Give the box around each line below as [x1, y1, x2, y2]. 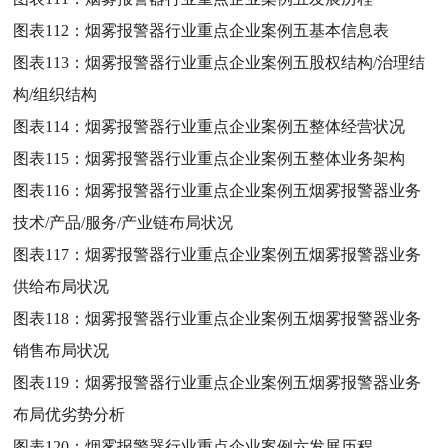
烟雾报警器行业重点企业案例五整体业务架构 [85, 149, 406, 167]
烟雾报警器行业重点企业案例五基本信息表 [85, 21, 390, 39]
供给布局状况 [13, 277, 110, 295]
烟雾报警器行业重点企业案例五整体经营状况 [85, 117, 406, 135]
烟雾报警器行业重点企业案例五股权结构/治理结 [85, 53, 426, 71]
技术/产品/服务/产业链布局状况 [13, 213, 234, 231]
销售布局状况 [13, 341, 110, 359]
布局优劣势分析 [13, 405, 126, 423]
